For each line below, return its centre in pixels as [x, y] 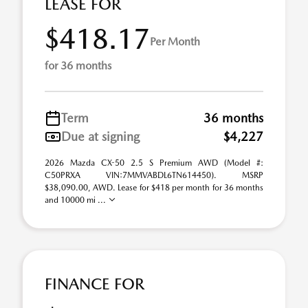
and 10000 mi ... [76, 200]
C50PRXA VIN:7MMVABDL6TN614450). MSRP [154, 175]
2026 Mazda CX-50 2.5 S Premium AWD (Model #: [154, 163]
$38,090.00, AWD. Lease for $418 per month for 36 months [154, 188]
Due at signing [100, 136]
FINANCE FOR [95, 284]
